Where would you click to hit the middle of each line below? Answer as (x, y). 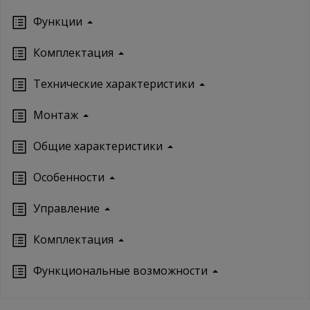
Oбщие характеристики (98, 146)
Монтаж (56, 115)
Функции (58, 22)
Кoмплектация (73, 240)
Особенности (69, 177)
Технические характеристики (114, 84)
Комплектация (73, 53)
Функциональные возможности (120, 271)
